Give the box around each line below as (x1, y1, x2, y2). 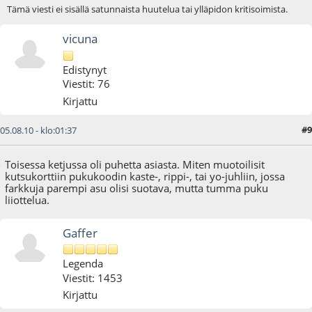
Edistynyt (63, 62, 107, 77)
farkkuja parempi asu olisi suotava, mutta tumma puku (5, 180, 269, 195)
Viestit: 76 (63, 77, 111, 91)
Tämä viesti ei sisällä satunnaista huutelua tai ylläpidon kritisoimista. (6, 3, 288, 16)
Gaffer (63, 224, 98, 241)
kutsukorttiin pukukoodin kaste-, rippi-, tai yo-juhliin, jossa (5, 169, 286, 183)
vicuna (63, 31, 98, 47)
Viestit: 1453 (63, 270, 123, 285)
